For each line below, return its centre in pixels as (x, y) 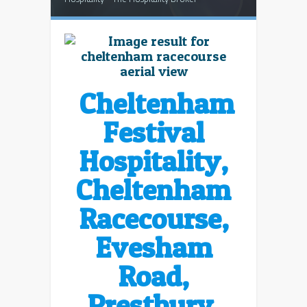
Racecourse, (153, 218)
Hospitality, (153, 161)
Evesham (153, 247)
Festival (153, 132)
